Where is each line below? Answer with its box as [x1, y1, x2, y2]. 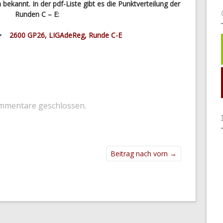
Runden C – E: [14, 9, 59, 19]
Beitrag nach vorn [111, 148, 170, 158]
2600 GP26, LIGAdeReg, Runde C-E [9, 30, 122, 40]
